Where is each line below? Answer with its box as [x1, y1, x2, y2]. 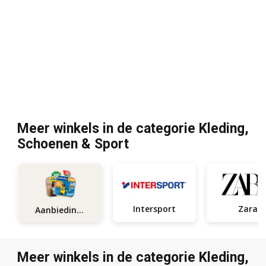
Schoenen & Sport [17, 136, 129, 153]
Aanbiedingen [77, 204, 84, 216]
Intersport [132, 202, 176, 214]
